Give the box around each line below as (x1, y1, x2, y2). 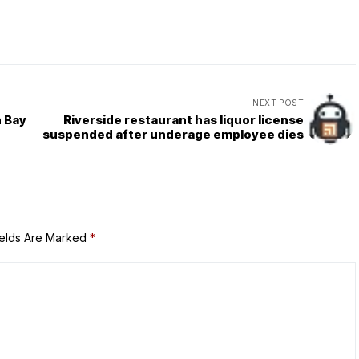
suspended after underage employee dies (42, 126, 304, 142)
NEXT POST (252, 97, 304, 107)
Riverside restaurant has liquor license (63, 111, 304, 127)
